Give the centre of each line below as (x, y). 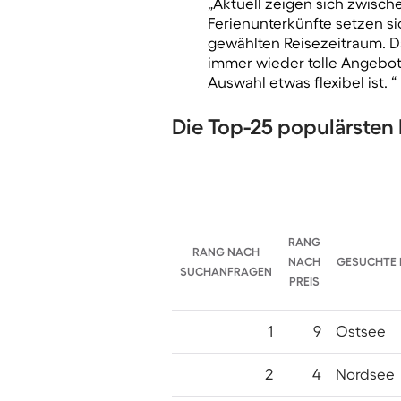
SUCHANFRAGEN (226, 272)
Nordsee (365, 374)
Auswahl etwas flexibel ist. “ (302, 82)
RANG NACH (226, 252)
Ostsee (361, 331)
